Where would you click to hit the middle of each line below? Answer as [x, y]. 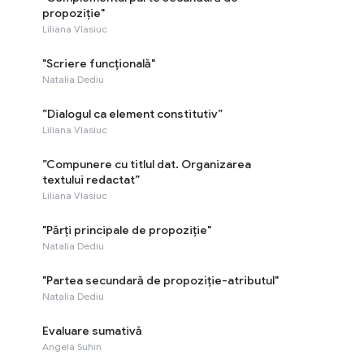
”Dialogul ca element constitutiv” [132, 114]
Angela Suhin [72, 347]
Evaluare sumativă [92, 331]
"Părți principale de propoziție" [127, 230]
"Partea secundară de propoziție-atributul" [160, 280]
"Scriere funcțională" [99, 63]
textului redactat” [91, 180]
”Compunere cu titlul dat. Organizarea [147, 164]
